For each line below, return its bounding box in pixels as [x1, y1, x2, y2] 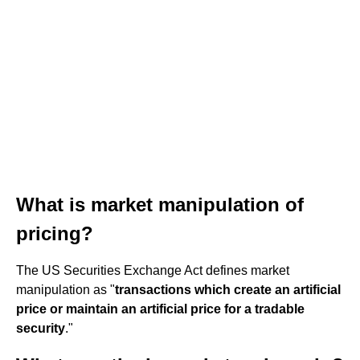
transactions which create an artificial [115, 283, 341, 297]
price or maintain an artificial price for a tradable [16, 302, 305, 316]
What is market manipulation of [16, 194, 304, 215]
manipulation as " [16, 283, 115, 297]
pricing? [16, 223, 93, 244]
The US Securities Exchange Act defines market [16, 264, 289, 277]
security [16, 321, 65, 335]
